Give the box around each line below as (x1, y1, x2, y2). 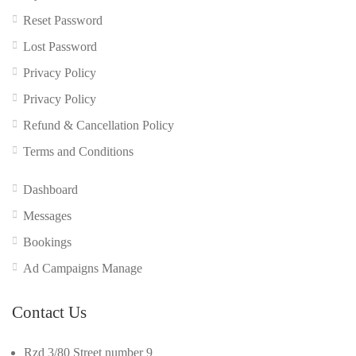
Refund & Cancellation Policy (23, 118, 174, 132)
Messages (23, 208, 72, 222)
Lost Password (23, 39, 97, 53)
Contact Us (12, 302, 87, 322)
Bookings (23, 234, 72, 249)
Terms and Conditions (23, 144, 133, 158)
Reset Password (23, 13, 103, 27)
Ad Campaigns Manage (23, 261, 142, 275)
